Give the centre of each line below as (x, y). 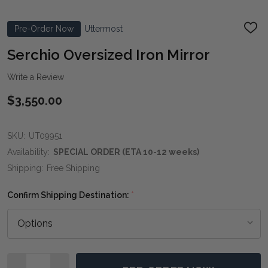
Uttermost (103, 28)
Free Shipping (73, 168)
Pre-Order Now (44, 28)
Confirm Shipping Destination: (69, 195)
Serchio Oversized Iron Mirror (109, 54)
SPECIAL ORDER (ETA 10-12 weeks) (126, 152)
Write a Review (36, 77)
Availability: (28, 152)
